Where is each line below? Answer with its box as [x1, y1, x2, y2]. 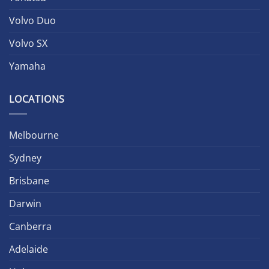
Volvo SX [9, 36, 47, 50]
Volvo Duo [9, 13, 56, 27]
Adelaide [9, 243, 48, 256]
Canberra [9, 220, 52, 234]
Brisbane [9, 174, 49, 188]
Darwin [9, 197, 41, 211]
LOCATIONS [9, 92, 65, 106]
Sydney [9, 151, 41, 165]
